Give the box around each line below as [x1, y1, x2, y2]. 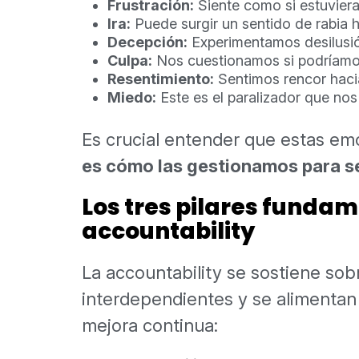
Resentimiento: [107, 71, 214, 88]
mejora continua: [82, 315, 218, 337]
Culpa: [107, 52, 152, 70]
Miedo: [107, 89, 156, 107]
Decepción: [107, 34, 188, 51]
